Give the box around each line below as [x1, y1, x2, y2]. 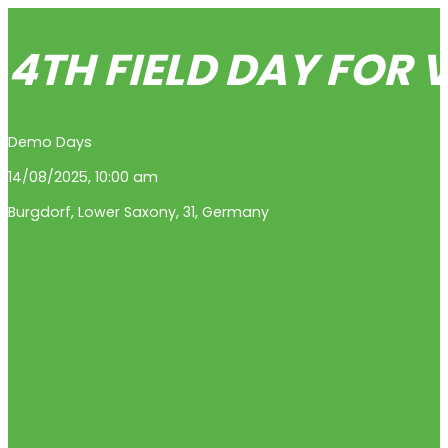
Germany [202, 201, 269, 222]
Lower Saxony [78, 201, 176, 222]
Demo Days [8, 131, 92, 152]
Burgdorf [8, 201, 71, 222]
